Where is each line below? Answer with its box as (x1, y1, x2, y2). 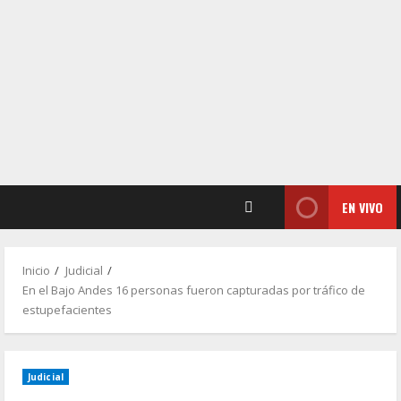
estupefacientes (22, 302, 112, 318)
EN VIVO (342, 198, 383, 217)
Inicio (22, 262, 50, 278)
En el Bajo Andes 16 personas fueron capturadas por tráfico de (22, 282, 365, 298)
